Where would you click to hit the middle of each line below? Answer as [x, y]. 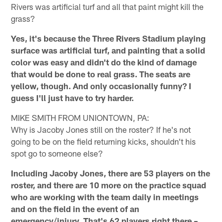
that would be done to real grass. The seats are [101, 74]
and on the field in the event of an [75, 209]
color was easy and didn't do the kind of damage [104, 62]
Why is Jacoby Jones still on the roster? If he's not [101, 130]
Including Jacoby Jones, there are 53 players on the [111, 173]
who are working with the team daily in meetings [105, 197]
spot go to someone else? [57, 153]
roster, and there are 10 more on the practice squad [109, 185]
